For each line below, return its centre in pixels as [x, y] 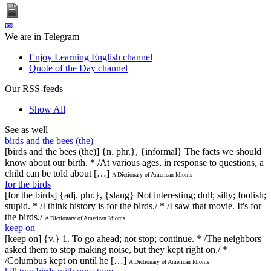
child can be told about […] [57, 173]
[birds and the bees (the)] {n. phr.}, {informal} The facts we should [133, 151]
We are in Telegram [42, 36]
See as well [26, 129]
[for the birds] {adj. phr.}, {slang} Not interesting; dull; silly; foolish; [135, 195]
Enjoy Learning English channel [91, 57]
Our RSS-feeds [34, 88]
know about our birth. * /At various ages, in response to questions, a [134, 162]
